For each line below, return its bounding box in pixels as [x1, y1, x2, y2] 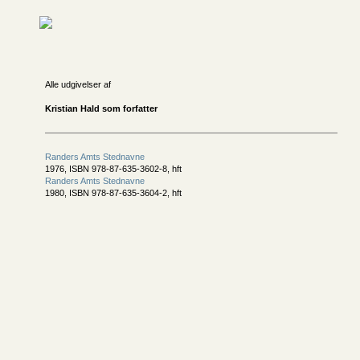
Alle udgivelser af [45, 80, 111, 89]
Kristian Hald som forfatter [45, 104, 157, 113]
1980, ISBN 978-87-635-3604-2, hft [45, 188, 182, 198]
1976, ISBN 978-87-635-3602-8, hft [45, 164, 182, 174]
